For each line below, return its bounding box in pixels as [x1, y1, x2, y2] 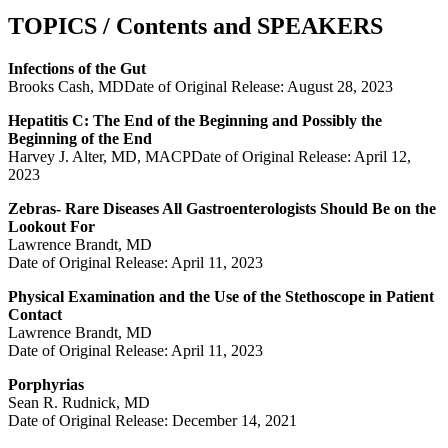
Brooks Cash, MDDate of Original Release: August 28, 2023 [8, 77, 393, 95]
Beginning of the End [8, 129, 152, 147]
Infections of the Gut [8, 59, 146, 77]
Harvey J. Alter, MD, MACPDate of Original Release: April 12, [8, 147, 411, 165]
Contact [8, 305, 62, 323]
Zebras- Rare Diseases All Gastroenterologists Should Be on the [8, 199, 436, 217]
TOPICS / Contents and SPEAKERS [8, 12, 383, 39]
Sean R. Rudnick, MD [8, 393, 150, 411]
